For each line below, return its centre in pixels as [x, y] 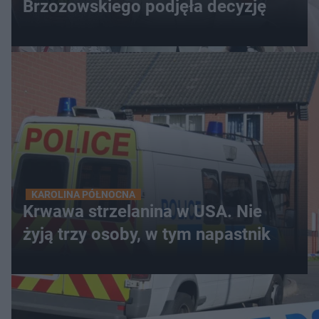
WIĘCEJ [159, 305]
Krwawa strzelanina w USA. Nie [142, 211]
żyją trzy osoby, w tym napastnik [147, 234]
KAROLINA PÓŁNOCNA [83, 194]
